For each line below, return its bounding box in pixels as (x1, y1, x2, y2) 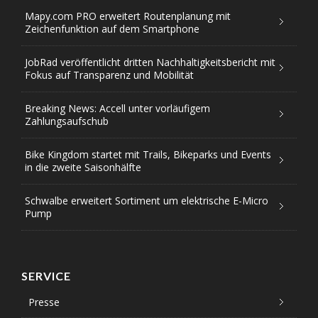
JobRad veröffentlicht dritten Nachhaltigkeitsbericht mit (25, 55, 275, 70)
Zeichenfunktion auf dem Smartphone (25, 22, 199, 36)
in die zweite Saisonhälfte (25, 160, 141, 175)
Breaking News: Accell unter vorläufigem (25, 102, 210, 116)
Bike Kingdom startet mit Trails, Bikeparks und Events (25, 148, 271, 162)
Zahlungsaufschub (25, 114, 109, 128)
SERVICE (21, 269, 71, 283)
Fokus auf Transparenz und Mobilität (25, 68, 194, 82)
